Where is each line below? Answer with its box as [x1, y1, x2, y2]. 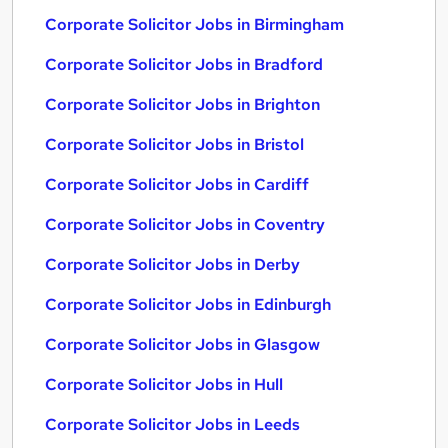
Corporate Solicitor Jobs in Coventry [45, 214, 325, 235]
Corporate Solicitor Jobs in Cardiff [45, 174, 309, 195]
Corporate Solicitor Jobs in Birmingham [45, 14, 344, 35]
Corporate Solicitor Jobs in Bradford [45, 54, 323, 75]
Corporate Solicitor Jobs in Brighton [45, 94, 320, 115]
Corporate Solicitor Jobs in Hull [45, 374, 283, 395]
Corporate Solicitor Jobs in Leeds [45, 414, 300, 435]
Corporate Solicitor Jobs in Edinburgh [45, 294, 331, 315]
